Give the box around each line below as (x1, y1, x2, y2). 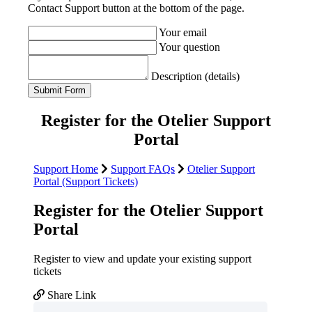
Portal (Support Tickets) (33, 175, 138, 187)
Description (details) (151, 70, 240, 82)
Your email (159, 26, 207, 38)
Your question (159, 40, 220, 53)
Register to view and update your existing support (33, 253, 251, 265)
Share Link (45, 289, 96, 302)
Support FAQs (111, 162, 175, 175)
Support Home (33, 162, 98, 175)
